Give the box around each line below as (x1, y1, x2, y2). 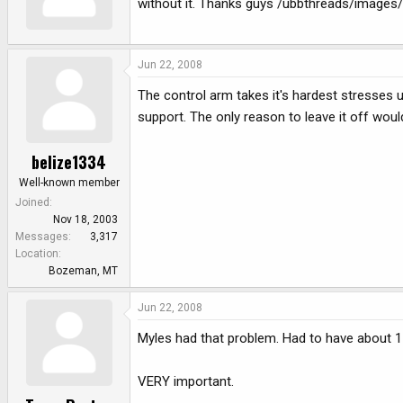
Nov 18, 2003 (53, 213, 118, 227)
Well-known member (18, 176, 120, 190)
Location (15, 247, 58, 261)
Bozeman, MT (49, 264, 118, 278)
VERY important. (138, 373, 234, 390)
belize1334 (31, 150, 106, 175)
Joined (15, 196, 49, 210)
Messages (15, 230, 68, 244)
